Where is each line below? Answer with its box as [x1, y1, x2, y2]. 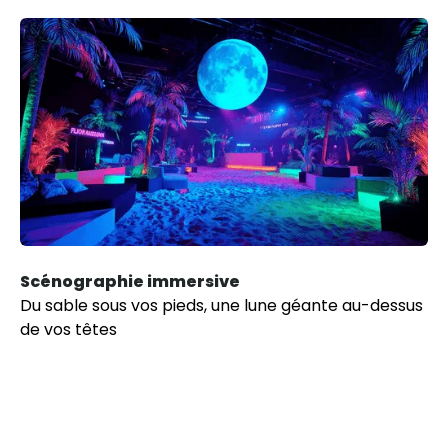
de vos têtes [20, 318, 117, 342]
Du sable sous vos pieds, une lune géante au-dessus [20, 294, 423, 318]
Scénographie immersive [20, 270, 240, 294]
